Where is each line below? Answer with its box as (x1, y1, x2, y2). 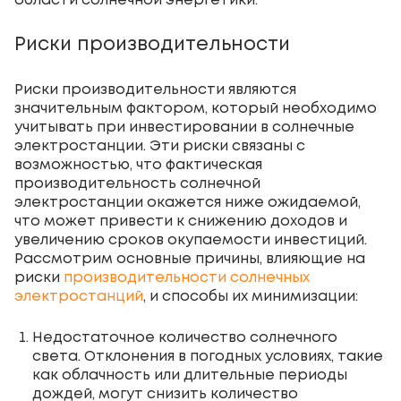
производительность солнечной (14, 176, 260, 191)
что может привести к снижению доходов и (14, 214, 347, 228)
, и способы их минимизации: (143, 289, 358, 303)
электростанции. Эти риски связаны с (14, 139, 305, 153)
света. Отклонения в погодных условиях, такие (32, 349, 383, 363)
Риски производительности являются (14, 82, 296, 97)
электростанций (14, 289, 143, 303)
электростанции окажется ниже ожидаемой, (14, 195, 361, 209)
